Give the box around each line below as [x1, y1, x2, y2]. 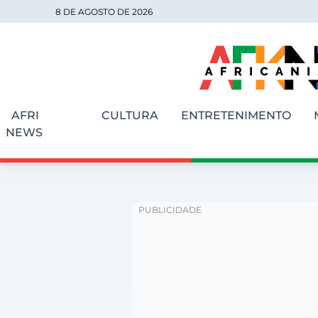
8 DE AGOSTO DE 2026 [55, 6, 153, 17]
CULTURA [101, 109, 158, 122]
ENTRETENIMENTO [180, 109, 291, 122]
